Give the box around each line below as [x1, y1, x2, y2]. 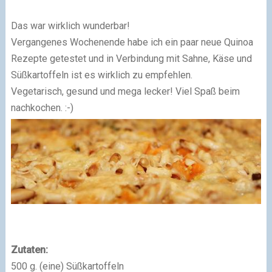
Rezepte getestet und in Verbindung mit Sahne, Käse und [10, 53, 252, 64]
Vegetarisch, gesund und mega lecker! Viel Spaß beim [10, 86, 240, 97]
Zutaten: [10, 243, 48, 256]
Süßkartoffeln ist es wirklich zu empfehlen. [10, 69, 192, 81]
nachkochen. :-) [10, 102, 73, 114]
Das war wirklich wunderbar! [10, 20, 130, 32]
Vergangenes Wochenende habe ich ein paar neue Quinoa [10, 36, 253, 48]
